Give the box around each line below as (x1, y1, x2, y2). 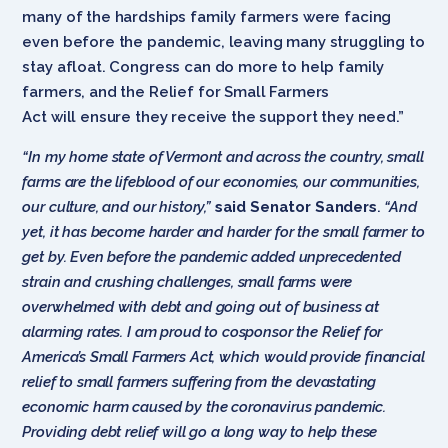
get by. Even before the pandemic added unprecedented (22, 247, 401, 266)
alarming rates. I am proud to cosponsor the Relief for (22, 322, 383, 341)
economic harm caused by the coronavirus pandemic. (22, 397, 387, 416)
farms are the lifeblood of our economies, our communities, (22, 172, 420, 191)
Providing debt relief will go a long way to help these (22, 422, 378, 441)
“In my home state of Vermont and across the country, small (22, 147, 424, 166)
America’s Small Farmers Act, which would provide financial (22, 347, 425, 366)
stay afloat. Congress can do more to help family (22, 57, 385, 76)
